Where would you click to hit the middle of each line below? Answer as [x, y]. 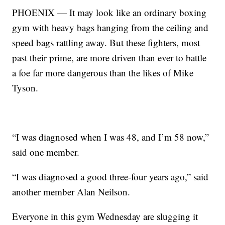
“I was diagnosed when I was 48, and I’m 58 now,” [111, 137]
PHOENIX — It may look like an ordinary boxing [109, 12]
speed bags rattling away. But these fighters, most [106, 42]
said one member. [46, 152]
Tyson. [25, 87]
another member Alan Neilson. [71, 191]
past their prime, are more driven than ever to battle [109, 57]
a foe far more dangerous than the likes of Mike [103, 72]
